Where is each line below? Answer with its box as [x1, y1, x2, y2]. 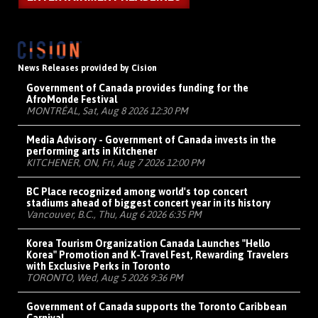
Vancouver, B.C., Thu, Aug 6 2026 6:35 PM [26, 209, 202, 221]
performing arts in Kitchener [26, 146, 157, 158]
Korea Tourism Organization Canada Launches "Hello [26, 238, 270, 250]
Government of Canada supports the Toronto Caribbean [26, 301, 287, 313]
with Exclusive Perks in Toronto [26, 261, 170, 273]
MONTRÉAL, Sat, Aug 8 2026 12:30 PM [26, 105, 188, 117]
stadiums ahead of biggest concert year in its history [26, 197, 270, 209]
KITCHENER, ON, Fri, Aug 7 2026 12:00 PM [26, 157, 204, 169]
